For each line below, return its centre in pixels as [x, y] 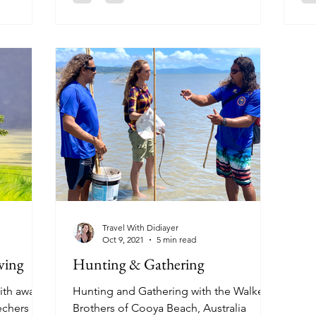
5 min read [176, 239]
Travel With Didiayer [140, 227]
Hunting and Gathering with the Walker [170, 291]
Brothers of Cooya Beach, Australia [159, 308]
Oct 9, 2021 [123, 239]
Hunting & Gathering [139, 264]
